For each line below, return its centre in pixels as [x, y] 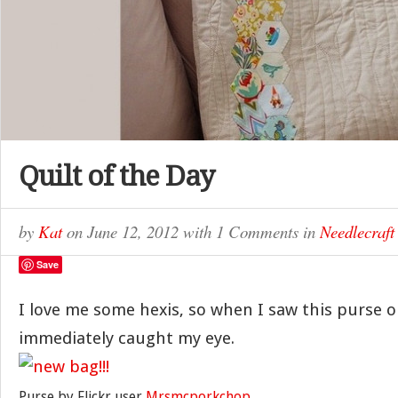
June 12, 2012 [135, 231]
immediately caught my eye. [127, 338]
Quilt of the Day [116, 176]
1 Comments [257, 231]
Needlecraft [357, 231]
